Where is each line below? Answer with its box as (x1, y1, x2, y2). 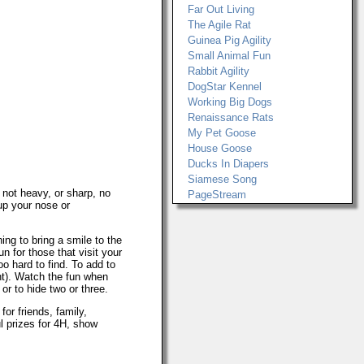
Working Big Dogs (188, 96, 272, 108)
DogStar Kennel (188, 80, 262, 93)
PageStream (188, 188, 246, 201)
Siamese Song (188, 173, 257, 185)
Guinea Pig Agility (188, 34, 271, 46)
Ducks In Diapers (188, 158, 269, 170)
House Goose (188, 142, 252, 154)
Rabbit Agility (188, 65, 249, 77)
